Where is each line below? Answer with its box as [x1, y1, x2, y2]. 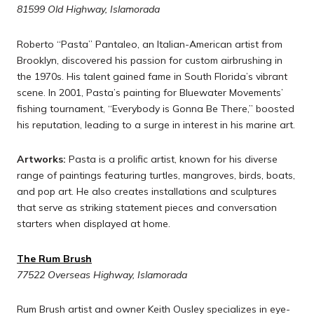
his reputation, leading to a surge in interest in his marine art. [17, 118, 295, 131]
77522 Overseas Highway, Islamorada [17, 268, 187, 281]
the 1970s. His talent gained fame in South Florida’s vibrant [17, 69, 287, 83]
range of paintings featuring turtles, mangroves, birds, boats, [17, 169, 295, 182]
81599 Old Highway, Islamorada [17, 2, 160, 15]
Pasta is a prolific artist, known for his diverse [66, 153, 278, 166]
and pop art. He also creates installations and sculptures [17, 185, 277, 198]
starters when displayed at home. [17, 217, 170, 231]
